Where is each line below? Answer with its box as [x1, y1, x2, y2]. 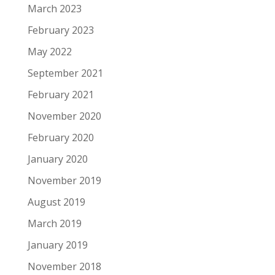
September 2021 [27, 66, 103, 80]
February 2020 [27, 130, 94, 144]
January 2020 [27, 152, 88, 166]
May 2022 [27, 44, 72, 58]
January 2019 [27, 238, 88, 252]
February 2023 [27, 23, 94, 37]
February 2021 [27, 87, 94, 101]
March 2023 [27, 1, 82, 15]
